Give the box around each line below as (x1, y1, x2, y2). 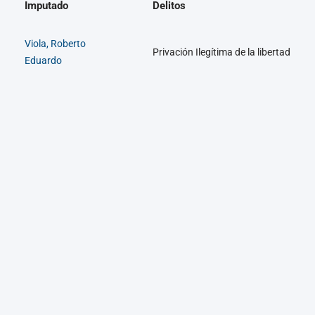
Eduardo (25, 54, 62, 66)
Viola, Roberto (25, 37, 86, 49)
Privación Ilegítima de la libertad (153, 46, 290, 58)
